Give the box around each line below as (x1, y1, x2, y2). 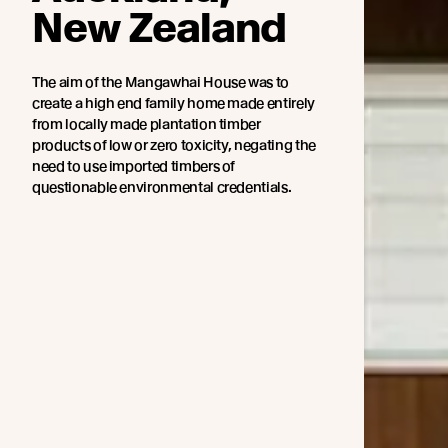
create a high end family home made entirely (32, 95, 315, 112)
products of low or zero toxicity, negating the (32, 137, 316, 154)
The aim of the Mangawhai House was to (32, 74, 290, 91)
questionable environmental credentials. (32, 179, 292, 196)
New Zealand (32, 4, 286, 53)
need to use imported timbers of (32, 158, 236, 175)
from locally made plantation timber (32, 116, 261, 133)
